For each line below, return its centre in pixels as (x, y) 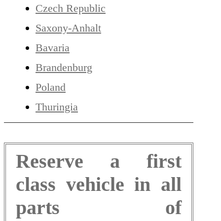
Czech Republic (71, 8)
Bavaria (53, 48)
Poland (51, 87)
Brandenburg (64, 68)
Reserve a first (99, 161)
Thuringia (57, 107)
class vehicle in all (99, 184)
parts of (99, 208)
